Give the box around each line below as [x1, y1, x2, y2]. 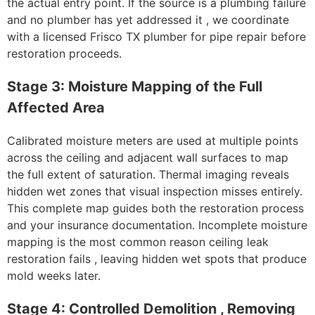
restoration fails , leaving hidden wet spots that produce [7, 252, 307, 266]
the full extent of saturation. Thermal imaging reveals [7, 167, 289, 182]
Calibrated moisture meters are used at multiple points [7, 134, 298, 148]
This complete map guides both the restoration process [7, 201, 304, 216]
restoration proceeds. [7, 46, 122, 61]
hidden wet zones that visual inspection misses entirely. [7, 184, 302, 199]
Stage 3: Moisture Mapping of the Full [7, 78, 262, 96]
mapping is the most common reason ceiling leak [7, 235, 269, 250]
